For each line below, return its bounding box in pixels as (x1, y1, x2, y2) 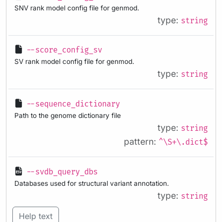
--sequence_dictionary (26, 99, 120, 109)
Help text (19, 211, 53, 221)
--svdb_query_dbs (26, 167, 98, 177)
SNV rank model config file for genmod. (14, 3, 139, 12)
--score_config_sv (26, 46, 102, 55)
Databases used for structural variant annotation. (14, 179, 169, 187)
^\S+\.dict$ (159, 137, 208, 147)
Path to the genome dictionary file (14, 111, 121, 119)
